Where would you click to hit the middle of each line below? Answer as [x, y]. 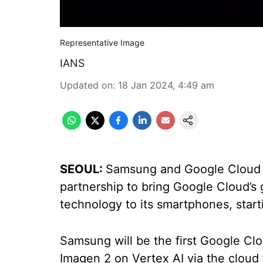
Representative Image [102, 43]
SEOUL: [83, 169]
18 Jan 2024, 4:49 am [166, 85]
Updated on [86, 85]
